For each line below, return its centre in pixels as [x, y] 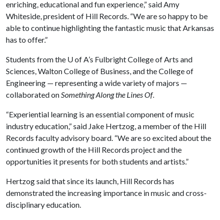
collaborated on [33, 95]
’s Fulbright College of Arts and [140, 59]
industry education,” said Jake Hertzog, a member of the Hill [106, 126]
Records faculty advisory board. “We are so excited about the [109, 138]
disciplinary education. [45, 205]
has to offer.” [27, 40]
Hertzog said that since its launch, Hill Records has [90, 181]
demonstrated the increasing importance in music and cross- [106, 193]
